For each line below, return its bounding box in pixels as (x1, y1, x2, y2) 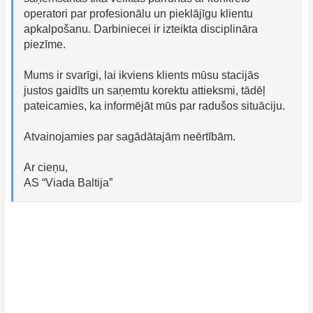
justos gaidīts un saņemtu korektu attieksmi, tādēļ (24, 85, 265, 96)
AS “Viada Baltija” (24, 177, 112, 189)
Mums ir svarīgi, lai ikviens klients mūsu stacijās (24, 69, 259, 81)
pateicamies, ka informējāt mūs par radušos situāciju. (24, 100, 285, 112)
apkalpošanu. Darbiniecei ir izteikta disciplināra (24, 23, 258, 35)
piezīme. (24, 38, 66, 50)
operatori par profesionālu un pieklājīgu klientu (24, 8, 253, 20)
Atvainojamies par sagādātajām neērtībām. (24, 131, 235, 143)
